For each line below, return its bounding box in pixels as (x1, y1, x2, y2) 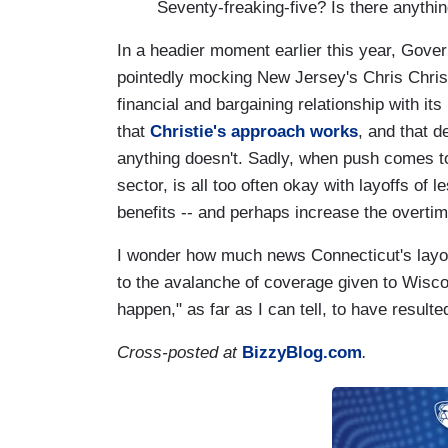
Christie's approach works (150, 121, 358, 141)
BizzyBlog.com (242, 342, 362, 362)
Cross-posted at (117, 342, 242, 362)
